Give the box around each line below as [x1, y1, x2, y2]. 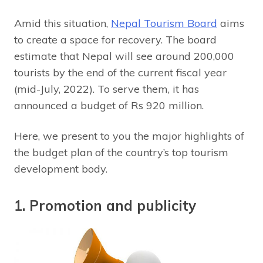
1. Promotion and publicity [14, 197, 196, 215]
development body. [14, 162, 107, 176]
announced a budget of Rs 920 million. [14, 99, 204, 113]
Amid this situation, [14, 16, 111, 31]
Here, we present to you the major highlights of [14, 129, 244, 143]
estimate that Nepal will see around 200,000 [14, 49, 234, 63]
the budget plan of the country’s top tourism [14, 146, 228, 160]
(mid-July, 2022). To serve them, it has [14, 82, 199, 96]
